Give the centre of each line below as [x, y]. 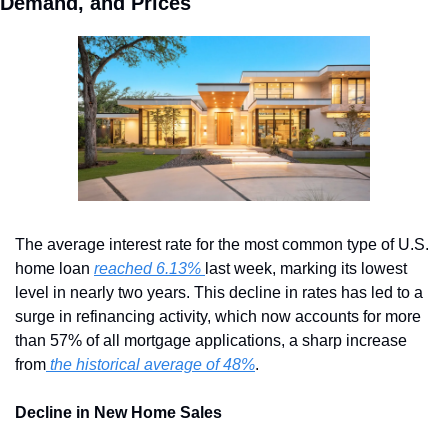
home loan [54, 268]
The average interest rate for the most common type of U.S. [222, 244]
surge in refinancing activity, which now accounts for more [218, 316]
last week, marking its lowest [306, 268]
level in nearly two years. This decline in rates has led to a [219, 292]
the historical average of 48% [150, 364]
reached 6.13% [149, 268]
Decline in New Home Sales [118, 412]
